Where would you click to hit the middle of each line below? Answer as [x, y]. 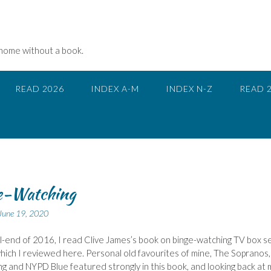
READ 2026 [40, 89]
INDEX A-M [115, 89]
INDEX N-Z [189, 89]
